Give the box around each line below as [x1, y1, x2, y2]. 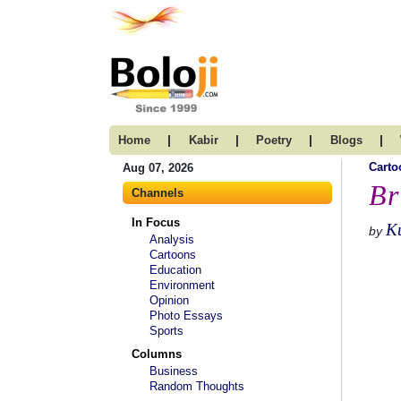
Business [149, 364, 198, 378]
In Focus [132, 216, 180, 229]
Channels [132, 186, 183, 200]
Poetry [256, 133, 292, 147]
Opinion [149, 294, 189, 307]
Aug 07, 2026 [123, 161, 193, 175]
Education [149, 263, 201, 277]
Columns [132, 347, 182, 361]
